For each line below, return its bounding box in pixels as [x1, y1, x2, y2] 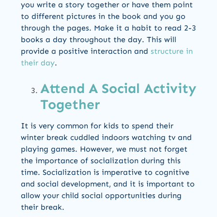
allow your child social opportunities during [21, 191, 182, 201]
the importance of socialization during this [21, 156, 181, 166]
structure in [151, 46, 193, 56]
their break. [21, 202, 64, 212]
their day [21, 58, 55, 68]
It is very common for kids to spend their [21, 121, 173, 131]
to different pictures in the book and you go [21, 12, 186, 21]
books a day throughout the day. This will [21, 35, 176, 45]
